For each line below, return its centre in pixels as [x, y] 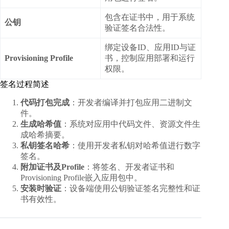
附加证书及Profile [52, 167]
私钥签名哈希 [45, 145]
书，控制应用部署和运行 [150, 58]
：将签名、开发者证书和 [129, 167]
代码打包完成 [45, 102]
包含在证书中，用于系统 [150, 17]
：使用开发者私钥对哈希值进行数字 [135, 145]
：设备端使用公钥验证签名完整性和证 [131, 188]
